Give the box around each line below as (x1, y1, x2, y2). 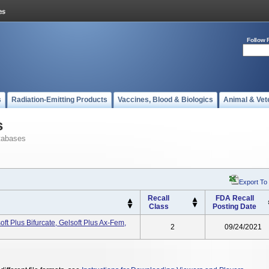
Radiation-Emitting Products (11, 95, 107, 104)
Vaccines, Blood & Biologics (118, 95, 213, 104)
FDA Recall (215, 194, 254, 202)
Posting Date (213, 202, 256, 211)
